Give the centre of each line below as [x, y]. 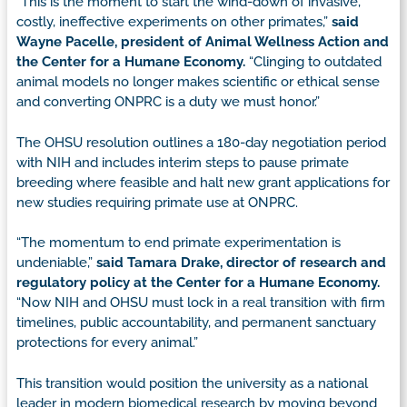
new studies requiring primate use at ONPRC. [157, 202]
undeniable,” [56, 263]
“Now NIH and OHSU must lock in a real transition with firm [201, 303]
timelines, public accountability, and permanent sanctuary [196, 323]
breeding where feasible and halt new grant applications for [203, 182]
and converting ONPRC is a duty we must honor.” [168, 102]
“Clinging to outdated [313, 62]
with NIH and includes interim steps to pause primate [183, 162]
